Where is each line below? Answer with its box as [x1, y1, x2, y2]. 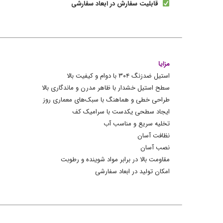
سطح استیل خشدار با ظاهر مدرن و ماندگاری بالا [42, 82, 170, 93]
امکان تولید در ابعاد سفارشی [95, 166, 170, 177]
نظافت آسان [137, 130, 170, 141]
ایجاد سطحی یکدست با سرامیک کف [72, 106, 170, 117]
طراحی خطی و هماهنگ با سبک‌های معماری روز [43, 94, 170, 105]
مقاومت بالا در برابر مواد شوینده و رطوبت [61, 154, 170, 165]
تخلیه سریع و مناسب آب [104, 118, 170, 129]
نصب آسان [140, 142, 170, 153]
